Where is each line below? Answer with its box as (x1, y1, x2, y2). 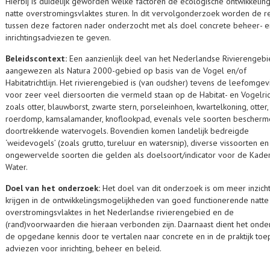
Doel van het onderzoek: (5, 183, 102, 193)
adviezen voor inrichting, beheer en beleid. (5, 243, 162, 254)
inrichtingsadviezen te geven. (5, 32, 111, 43)
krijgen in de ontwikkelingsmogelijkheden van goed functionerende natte (5, 195, 269, 206)
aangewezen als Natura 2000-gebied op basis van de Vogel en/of (5, 65, 246, 76)
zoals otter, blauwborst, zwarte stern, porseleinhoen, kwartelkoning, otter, (5, 101, 268, 112)
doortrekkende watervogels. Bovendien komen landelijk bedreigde (5, 125, 249, 136)
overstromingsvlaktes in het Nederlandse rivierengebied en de (5, 207, 234, 218)
